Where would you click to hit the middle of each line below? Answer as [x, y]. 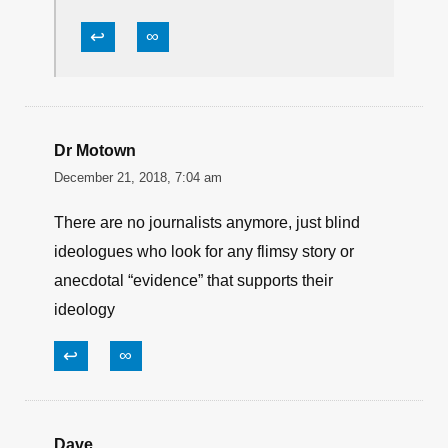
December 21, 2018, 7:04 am [138, 177]
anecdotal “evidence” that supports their [193, 280]
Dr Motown [95, 150]
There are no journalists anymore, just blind [207, 222]
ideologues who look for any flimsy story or [204, 251]
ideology [84, 309]
